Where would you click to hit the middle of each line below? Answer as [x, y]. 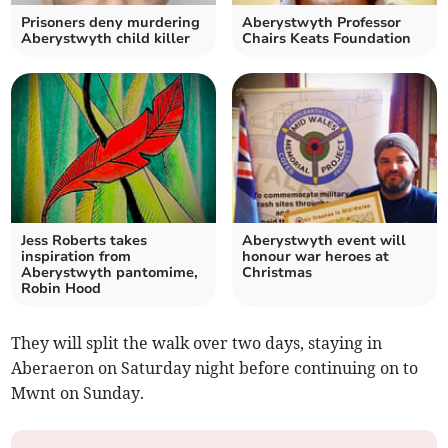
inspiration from [76, 257]
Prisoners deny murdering [111, 23]
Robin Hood [61, 289]
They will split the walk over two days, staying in [197, 343]
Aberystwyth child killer [106, 39]
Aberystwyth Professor [321, 23]
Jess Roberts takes [84, 241]
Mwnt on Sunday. [78, 393]
